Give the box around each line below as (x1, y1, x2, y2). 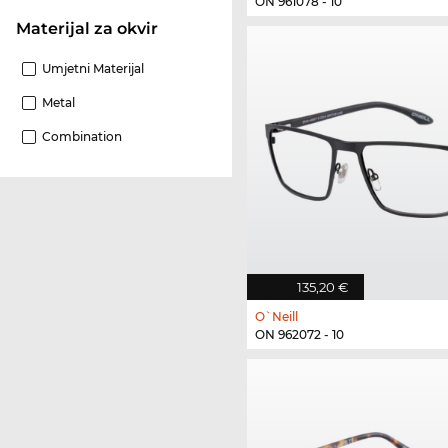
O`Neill (255, 309, 298, 325)
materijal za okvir (31, 19, 158, 39)
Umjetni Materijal (42, 61, 144, 77)
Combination (42, 129, 122, 145)
